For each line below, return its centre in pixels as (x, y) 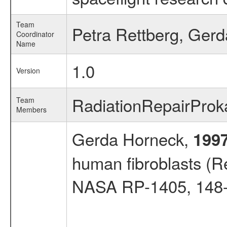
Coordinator (35, 34)
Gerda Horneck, (132, 139)
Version (28, 70)
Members (31, 109)
